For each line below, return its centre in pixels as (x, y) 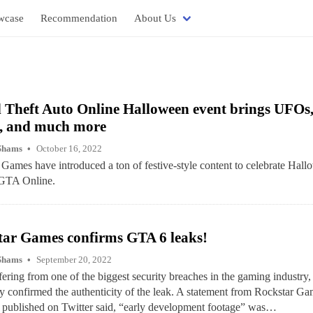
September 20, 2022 (74, 259)
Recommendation (79, 18)
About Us (155, 18)
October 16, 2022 (69, 148)
